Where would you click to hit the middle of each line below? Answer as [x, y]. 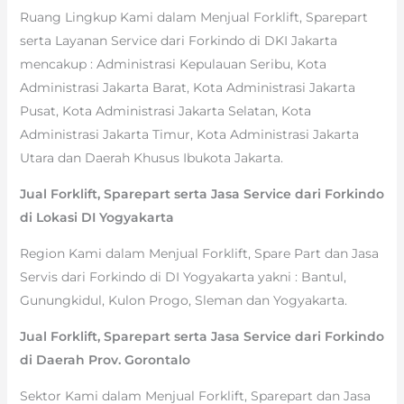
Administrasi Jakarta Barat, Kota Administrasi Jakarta [187, 87]
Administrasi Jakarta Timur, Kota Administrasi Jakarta [189, 134]
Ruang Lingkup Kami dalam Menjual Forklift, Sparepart [193, 17]
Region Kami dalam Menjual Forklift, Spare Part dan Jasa [199, 253]
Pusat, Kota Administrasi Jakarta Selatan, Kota [165, 110]
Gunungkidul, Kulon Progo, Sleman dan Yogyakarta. [183, 300]
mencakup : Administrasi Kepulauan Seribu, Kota [173, 64]
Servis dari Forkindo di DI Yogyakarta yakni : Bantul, [183, 276]
